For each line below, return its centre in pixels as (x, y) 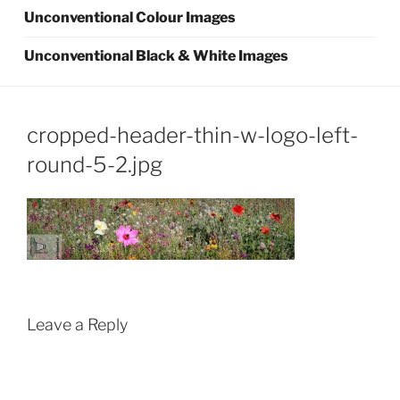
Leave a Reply (77, 324)
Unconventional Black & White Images (157, 56)
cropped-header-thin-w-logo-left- (192, 135)
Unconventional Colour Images (130, 17)
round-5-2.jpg (95, 164)
